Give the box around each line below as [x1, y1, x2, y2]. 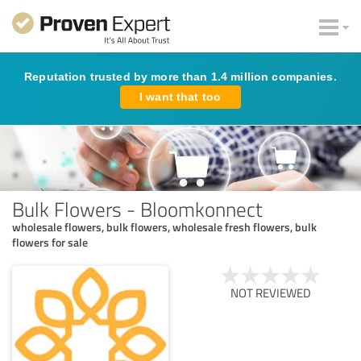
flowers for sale [12, 234, 88, 250]
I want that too [139, 90, 222, 103]
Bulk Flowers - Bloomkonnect [12, 194, 263, 222]
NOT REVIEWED [230, 284, 311, 301]
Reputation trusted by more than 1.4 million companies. [24, 70, 337, 83]
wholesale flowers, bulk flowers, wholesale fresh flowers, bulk [12, 218, 317, 234]
